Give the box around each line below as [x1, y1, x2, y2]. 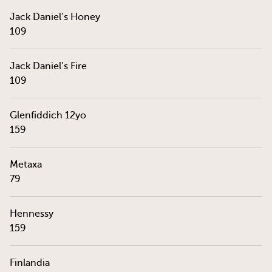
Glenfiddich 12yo [10, 110, 86, 121]
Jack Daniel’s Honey [10, 12, 100, 22]
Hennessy [10, 208, 53, 219]
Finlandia [10, 257, 50, 268]
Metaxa [10, 159, 42, 170]
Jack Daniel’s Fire [10, 61, 87, 72]
